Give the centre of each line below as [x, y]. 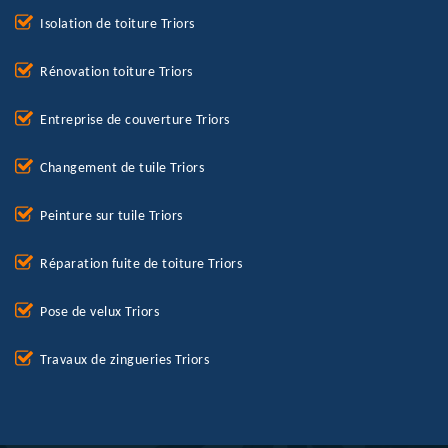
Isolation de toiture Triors [117, 25]
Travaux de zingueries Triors [124, 361]
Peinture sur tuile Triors [111, 217]
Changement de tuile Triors [122, 169]
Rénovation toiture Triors [116, 73]
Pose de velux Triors [99, 313]
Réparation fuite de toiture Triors [141, 265]
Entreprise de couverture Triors [135, 121]
